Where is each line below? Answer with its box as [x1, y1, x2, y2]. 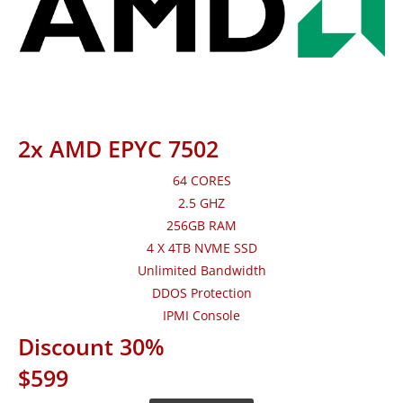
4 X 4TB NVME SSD [146, 239, 257, 257]
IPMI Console [163, 307, 240, 325]
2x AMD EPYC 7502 [18, 133, 219, 165]
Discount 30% [18, 331, 165, 363]
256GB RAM [166, 217, 237, 235]
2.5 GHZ [178, 194, 225, 212]
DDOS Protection [151, 284, 252, 302]
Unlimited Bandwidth [137, 262, 266, 280]
